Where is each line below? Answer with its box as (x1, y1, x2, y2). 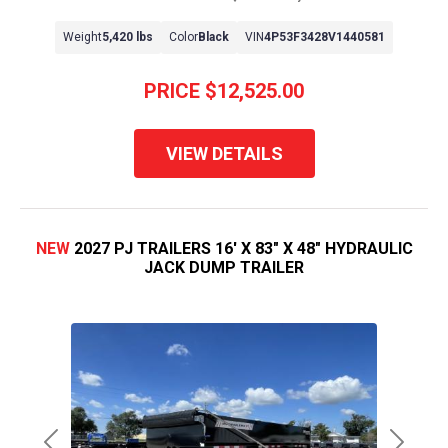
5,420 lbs (102, 30, 153, 45)
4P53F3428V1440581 (264, 30, 385, 45)
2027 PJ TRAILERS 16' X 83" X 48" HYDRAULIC (73, 239, 413, 259)
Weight (63, 30, 102, 45)
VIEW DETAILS (165, 143, 283, 165)
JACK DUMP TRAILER (144, 258, 304, 278)
